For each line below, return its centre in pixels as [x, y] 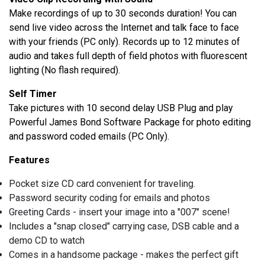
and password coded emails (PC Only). [89, 137]
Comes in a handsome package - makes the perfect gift [124, 255]
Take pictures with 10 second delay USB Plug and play [121, 108]
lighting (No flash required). [64, 70]
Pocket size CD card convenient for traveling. [102, 184]
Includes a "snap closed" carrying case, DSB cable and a [124, 227]
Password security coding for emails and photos [109, 198]
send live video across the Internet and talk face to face [124, 28]
